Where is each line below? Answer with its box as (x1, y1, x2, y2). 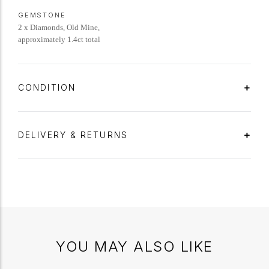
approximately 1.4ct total (18, 35, 100, 44)
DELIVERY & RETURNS (18, 130, 131, 140)
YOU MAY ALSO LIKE (56, 238, 213, 255)
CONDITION (18, 82, 79, 92)
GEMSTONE (18, 11, 66, 19)
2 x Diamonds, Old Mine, (18, 23, 100, 32)
